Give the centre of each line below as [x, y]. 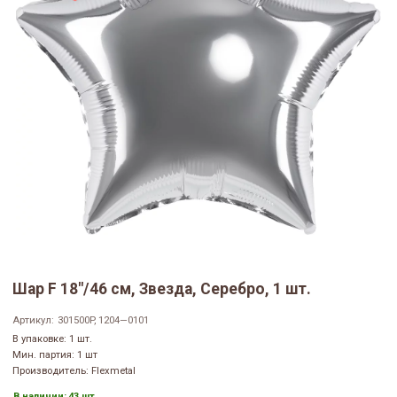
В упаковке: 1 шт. [52, 339]
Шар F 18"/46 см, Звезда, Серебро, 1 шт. [162, 289]
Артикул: [33, 321]
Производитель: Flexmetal [74, 371]
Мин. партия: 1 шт [55, 355]
